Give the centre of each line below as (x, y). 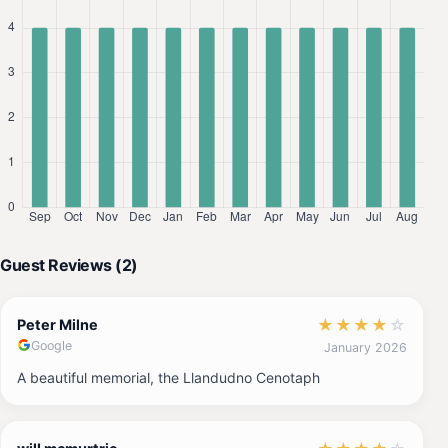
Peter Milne (57, 324)
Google (51, 345)
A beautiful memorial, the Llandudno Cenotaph (168, 377)
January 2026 (365, 347)
